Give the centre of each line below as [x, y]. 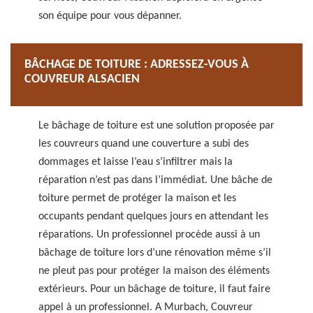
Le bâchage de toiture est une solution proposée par [156, 126]
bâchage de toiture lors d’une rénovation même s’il [155, 253]
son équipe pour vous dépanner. [110, 16]
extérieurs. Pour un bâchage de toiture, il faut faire [154, 289]
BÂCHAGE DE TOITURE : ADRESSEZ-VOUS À [137, 65]
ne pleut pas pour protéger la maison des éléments [154, 271]
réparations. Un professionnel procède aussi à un [149, 235]
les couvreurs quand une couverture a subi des [144, 144]
